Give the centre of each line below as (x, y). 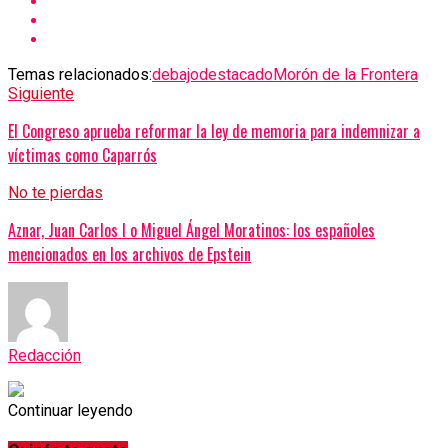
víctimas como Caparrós (82, 154)
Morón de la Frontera (345, 74)
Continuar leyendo (70, 410)
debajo (175, 74)
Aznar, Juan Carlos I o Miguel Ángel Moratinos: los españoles (191, 229)
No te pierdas (55, 192)
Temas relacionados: (80, 74)
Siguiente (41, 93)
